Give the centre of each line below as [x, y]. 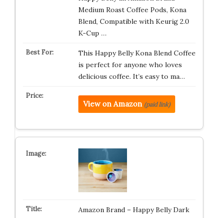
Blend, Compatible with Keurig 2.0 [134, 22]
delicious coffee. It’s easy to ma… [131, 77]
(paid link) [157, 105]
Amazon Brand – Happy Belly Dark [134, 209]
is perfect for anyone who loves [130, 65]
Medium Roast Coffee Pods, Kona [132, 10]
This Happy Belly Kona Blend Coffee [137, 53]
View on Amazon [112, 104]
